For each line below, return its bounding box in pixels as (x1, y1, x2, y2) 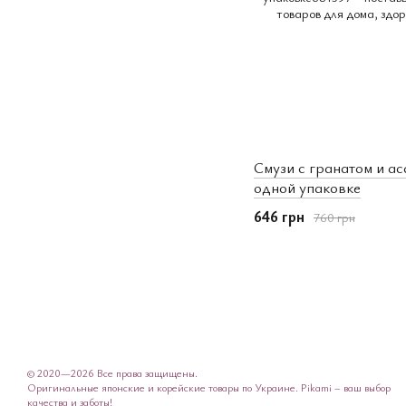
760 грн (314, 208, 355, 226)
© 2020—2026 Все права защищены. (27, 365, 198, 381)
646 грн (254, 206, 304, 227)
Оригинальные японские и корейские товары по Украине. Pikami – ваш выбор (27, 380, 391, 395)
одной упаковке (254, 177, 361, 198)
